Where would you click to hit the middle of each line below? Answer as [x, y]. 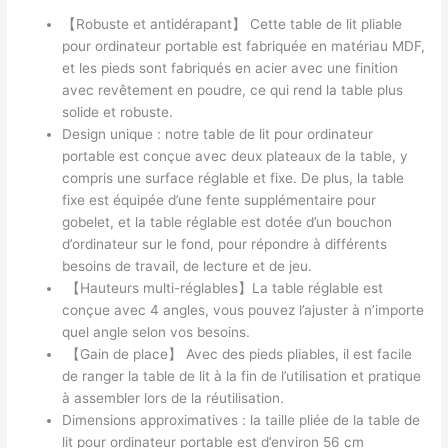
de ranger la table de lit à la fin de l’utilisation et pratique [242, 376]
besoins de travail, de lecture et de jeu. [187, 266]
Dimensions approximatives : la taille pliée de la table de [241, 420]
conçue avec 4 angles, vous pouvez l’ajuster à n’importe [243, 310]
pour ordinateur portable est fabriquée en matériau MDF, [244, 46]
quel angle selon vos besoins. [156, 332]
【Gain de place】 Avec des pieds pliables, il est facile [237, 354]
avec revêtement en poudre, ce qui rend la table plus [233, 90]
